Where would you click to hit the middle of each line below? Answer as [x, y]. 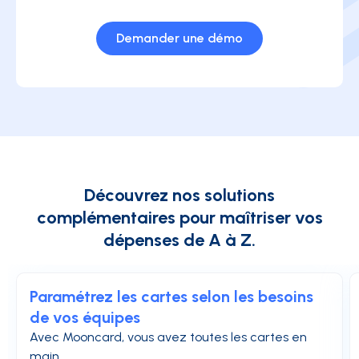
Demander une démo [179, 38]
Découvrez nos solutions [179, 196]
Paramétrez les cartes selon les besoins [171, 297]
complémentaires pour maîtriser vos [179, 218]
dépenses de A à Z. [179, 240]
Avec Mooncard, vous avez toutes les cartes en [168, 337]
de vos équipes [85, 318]
